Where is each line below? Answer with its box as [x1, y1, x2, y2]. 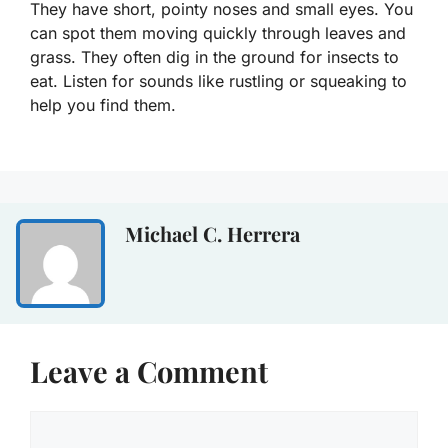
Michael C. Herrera [125, 219, 300, 247]
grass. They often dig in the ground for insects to [30, 46, 399, 67]
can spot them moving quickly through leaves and [30, 22, 406, 43]
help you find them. [30, 94, 176, 115]
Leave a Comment [30, 351, 268, 390]
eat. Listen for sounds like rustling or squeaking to [30, 70, 407, 91]
